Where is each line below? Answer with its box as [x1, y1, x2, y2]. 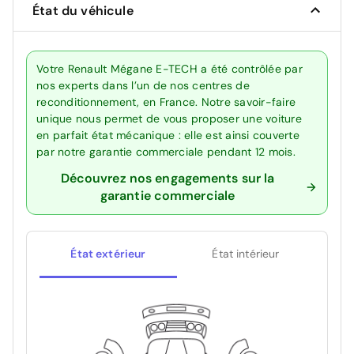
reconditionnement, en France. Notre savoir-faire [36, 94, 296, 109]
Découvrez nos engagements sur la [60, 169, 275, 186]
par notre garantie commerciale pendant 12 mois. [36, 144, 296, 159]
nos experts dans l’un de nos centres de [36, 77, 250, 92]
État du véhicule [32, 2, 134, 19]
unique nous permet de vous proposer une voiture [36, 111, 302, 126]
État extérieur [70, 246, 146, 261]
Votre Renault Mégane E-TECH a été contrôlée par [36, 61, 303, 76]
